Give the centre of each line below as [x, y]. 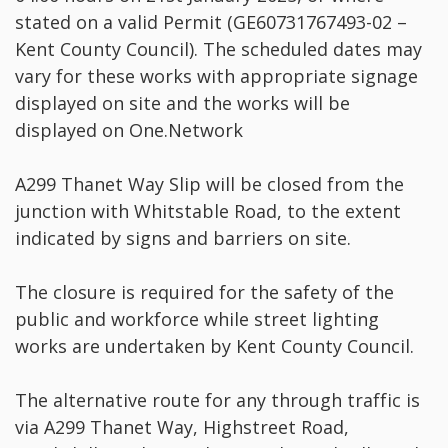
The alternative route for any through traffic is [217, 400]
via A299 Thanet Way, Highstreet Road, [182, 427]
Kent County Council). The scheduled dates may [218, 49]
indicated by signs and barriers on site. [183, 238]
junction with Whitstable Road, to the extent [208, 211]
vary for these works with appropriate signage [216, 76]
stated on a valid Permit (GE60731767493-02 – [211, 22]
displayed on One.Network [129, 130]
